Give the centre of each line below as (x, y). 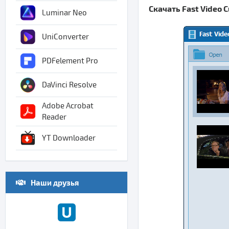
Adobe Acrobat (68, 106)
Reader (54, 117)
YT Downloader (69, 138)
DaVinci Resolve (69, 85)
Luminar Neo (64, 13)
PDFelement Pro (70, 61)
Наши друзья (55, 182)
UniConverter (65, 37)
